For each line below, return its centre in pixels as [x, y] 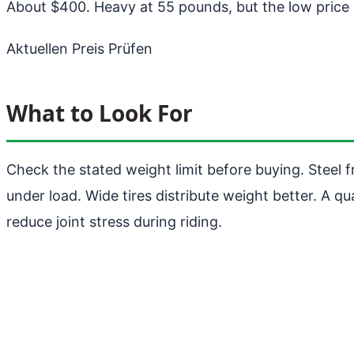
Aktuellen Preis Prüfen [79, 48]
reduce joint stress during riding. [114, 221]
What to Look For [100, 113]
